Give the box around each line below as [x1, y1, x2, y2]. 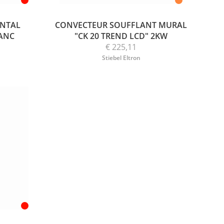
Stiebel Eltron [101, 53, 140, 62]
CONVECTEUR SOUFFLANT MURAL [55, 19, 187, 31]
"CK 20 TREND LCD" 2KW [74, 30, 168, 42]
